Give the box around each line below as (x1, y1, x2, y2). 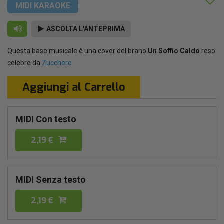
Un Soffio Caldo (148, 46, 200, 55)
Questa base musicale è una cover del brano (7, 46, 148, 55)
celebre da (7, 58, 42, 67)
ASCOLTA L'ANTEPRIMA (45, 24, 125, 33)
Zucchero (42, 58, 72, 67)
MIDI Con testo (15, 113, 76, 124)
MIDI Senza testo (15, 174, 86, 185)
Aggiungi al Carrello (22, 79, 125, 94)
